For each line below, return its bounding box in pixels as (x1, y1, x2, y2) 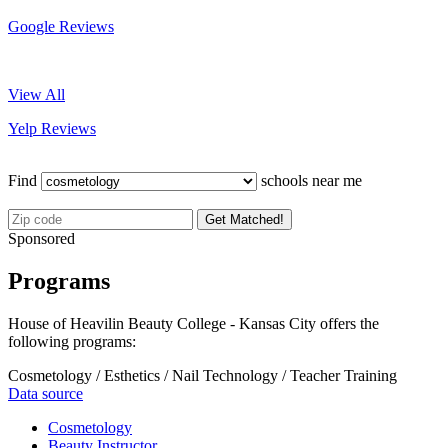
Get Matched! (205, 211, 284, 227)
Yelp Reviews (8, 119, 96, 137)
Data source (8, 384, 83, 402)
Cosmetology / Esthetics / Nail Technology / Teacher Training (8, 366, 397, 384)
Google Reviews (8, 17, 114, 35)
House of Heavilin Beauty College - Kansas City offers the (8, 314, 379, 332)
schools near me (257, 171, 362, 189)
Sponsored (8, 229, 75, 247)
